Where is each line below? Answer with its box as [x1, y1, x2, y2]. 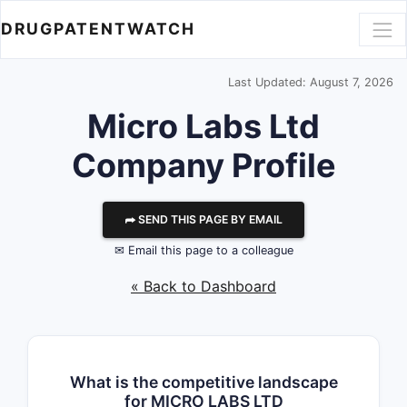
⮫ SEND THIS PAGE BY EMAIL [124, 213, 283, 226]
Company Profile [71, 145, 336, 185]
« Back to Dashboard [131, 277, 276, 295]
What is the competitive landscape [69, 372, 338, 392]
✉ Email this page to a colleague [114, 243, 293, 257]
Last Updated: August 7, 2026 [228, 75, 393, 89]
